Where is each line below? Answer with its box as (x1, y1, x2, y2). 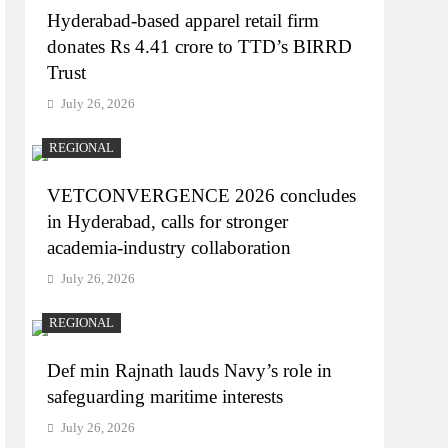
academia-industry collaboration (47, 236, 292, 258)
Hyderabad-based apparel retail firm (47, 9, 320, 31)
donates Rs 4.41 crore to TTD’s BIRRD (47, 35, 353, 57)
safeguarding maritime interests (47, 385, 284, 407)
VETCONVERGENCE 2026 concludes (47, 184, 357, 206)
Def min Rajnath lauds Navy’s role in (47, 359, 333, 381)
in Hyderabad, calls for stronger (47, 210, 289, 232)
